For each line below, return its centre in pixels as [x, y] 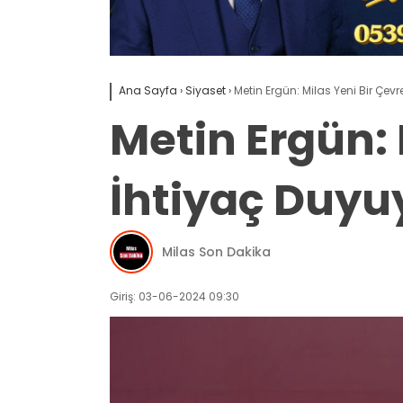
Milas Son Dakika [216, 251]
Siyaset [206, 91]
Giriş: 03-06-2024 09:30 [175, 297]
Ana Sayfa [148, 91]
